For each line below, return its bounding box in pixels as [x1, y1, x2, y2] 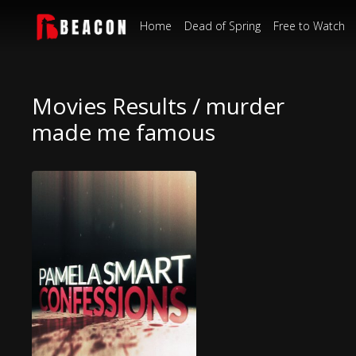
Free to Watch [273, 17, 346, 33]
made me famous [32, 117, 216, 147]
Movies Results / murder [32, 91, 285, 121]
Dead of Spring [184, 17, 261, 33]
